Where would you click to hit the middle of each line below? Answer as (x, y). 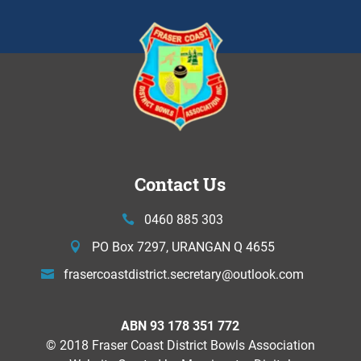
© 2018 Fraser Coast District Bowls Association (180, 344)
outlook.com (268, 273)
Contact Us (180, 184)
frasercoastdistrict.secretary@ (148, 273)
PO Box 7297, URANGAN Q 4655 (184, 246)
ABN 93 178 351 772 (180, 325)
